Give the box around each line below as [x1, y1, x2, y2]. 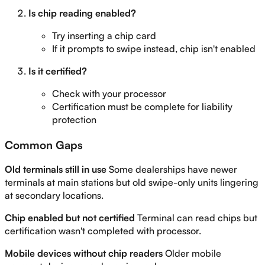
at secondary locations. [5, 189, 104, 202]
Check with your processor [52, 87, 166, 99]
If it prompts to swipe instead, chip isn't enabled [52, 42, 256, 54]
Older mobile [163, 247, 221, 260]
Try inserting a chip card [52, 29, 156, 41]
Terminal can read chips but [135, 212, 257, 224]
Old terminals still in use [5, 163, 106, 176]
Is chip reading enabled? [28, 7, 136, 19]
